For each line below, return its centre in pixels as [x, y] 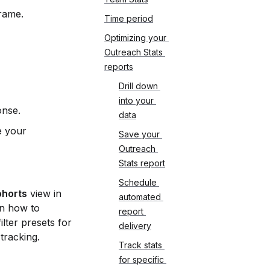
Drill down [138, 86]
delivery [135, 226]
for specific [141, 259]
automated [140, 197]
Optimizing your [135, 38]
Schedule [138, 182]
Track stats [140, 245]
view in [44, 193]
